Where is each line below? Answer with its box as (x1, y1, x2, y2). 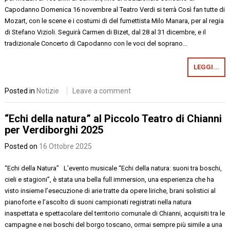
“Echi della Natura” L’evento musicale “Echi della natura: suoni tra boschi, (5, 164, 222, 172)
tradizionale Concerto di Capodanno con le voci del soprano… (5, 40, 188, 47)
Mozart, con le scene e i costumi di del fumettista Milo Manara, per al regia (5, 17, 224, 25)
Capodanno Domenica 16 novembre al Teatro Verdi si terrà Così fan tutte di (5, 6, 225, 13)
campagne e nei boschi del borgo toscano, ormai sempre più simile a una (5, 220, 223, 228)
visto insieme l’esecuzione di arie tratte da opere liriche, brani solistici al (5, 186, 216, 195)
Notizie (36, 87, 60, 95)
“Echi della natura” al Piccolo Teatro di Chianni (5, 112, 222, 125)
